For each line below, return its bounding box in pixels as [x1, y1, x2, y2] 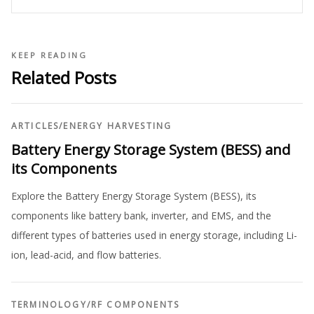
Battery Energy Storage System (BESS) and [11, 140, 290, 160]
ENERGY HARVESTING [63, 120, 172, 132]
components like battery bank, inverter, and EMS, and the [11, 209, 271, 223]
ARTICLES [11, 120, 60, 132]
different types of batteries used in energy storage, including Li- [11, 228, 297, 243]
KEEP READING [11, 50, 88, 61]
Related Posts [11, 66, 116, 90]
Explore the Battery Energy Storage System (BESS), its [11, 189, 257, 203]
